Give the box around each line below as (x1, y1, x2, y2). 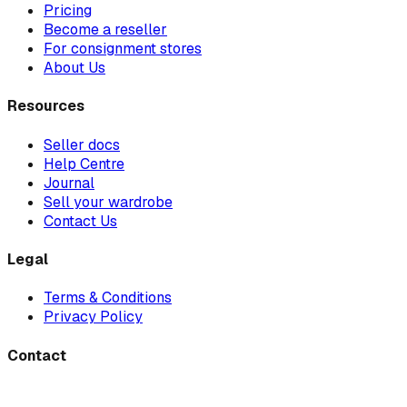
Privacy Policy (44, 307, 143, 327)
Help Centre (44, 154, 124, 174)
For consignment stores (44, 39, 202, 59)
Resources (7, 96, 84, 116)
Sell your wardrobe (44, 192, 173, 212)
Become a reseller (44, 20, 167, 40)
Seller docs (44, 134, 120, 154)
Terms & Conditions (44, 288, 172, 308)
